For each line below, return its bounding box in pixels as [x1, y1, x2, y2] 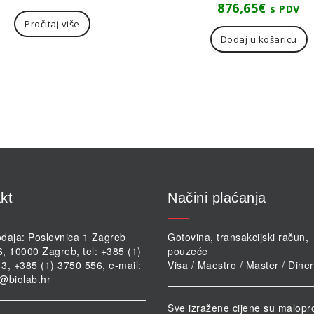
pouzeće [168, 244, 208, 259]
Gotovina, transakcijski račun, [168, 230, 308, 245]
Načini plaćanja [168, 190, 266, 206]
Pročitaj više [25, 18, 80, 31]
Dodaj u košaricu [220, 33, 297, 46]
